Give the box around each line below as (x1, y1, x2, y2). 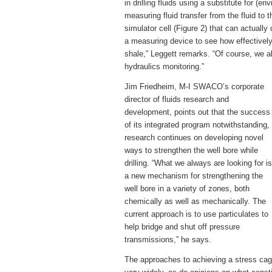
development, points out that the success (124, 107, 270, 117)
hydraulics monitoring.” (124, 62, 204, 71)
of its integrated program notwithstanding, (124, 120, 270, 129)
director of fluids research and (124, 95, 229, 104)
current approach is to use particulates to (124, 209, 268, 219)
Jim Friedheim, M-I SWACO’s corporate (124, 82, 264, 91)
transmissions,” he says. (124, 235, 211, 244)
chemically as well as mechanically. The (124, 197, 266, 206)
